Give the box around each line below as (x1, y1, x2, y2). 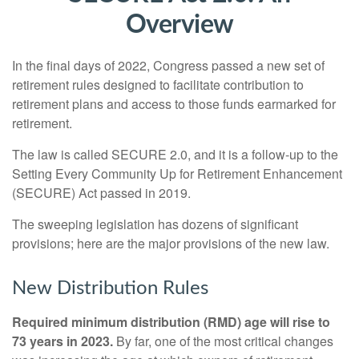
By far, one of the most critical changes (113, 332, 333, 350)
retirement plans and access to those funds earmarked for (12, 95, 336, 113)
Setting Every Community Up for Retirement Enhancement (12, 164, 342, 183)
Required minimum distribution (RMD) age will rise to (12, 313, 330, 331)
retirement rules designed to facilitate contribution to (12, 75, 304, 94)
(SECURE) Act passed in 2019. (12, 184, 191, 202)
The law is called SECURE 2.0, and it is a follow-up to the (12, 145, 338, 163)
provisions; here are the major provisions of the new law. (12, 234, 329, 252)
